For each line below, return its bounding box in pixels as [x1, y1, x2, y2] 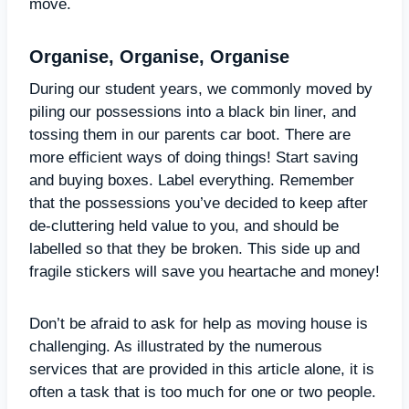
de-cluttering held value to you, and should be [29, 216, 339, 235]
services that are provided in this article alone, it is [29, 360, 374, 378]
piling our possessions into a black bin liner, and [29, 102, 356, 121]
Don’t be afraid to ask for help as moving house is [29, 314, 368, 332]
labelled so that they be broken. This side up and [29, 239, 360, 257]
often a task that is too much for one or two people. [29, 383, 376, 401]
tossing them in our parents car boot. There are [29, 125, 351, 143]
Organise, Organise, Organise [29, 46, 289, 67]
